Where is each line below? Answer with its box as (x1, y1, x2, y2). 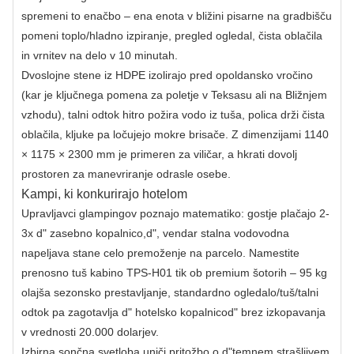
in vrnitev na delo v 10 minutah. (21, 48, 178, 62)
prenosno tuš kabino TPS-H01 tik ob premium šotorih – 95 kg (21, 265, 327, 279)
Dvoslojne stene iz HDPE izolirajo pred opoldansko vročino (21, 68, 313, 81)
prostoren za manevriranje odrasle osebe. (21, 167, 231, 180)
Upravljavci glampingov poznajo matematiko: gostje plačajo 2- (21, 206, 330, 220)
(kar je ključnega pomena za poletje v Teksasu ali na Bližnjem (21, 88, 327, 101)
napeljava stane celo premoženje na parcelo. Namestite (21, 246, 299, 259)
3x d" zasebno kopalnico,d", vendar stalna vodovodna (21, 226, 289, 239)
